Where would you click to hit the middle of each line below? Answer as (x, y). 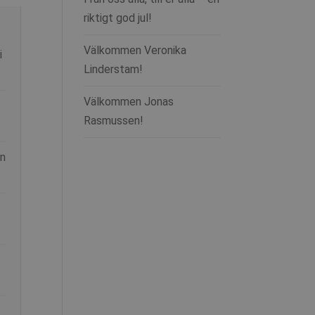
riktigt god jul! (118, 18)
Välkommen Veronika (135, 50)
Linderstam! (114, 69)
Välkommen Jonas (129, 101)
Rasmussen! (114, 120)
